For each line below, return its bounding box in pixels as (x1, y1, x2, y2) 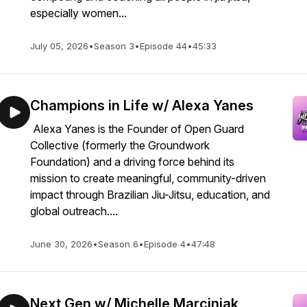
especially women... (30, 6, 127, 20)
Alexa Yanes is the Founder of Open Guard (30, 122, 244, 136)
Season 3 (94, 40, 134, 51)
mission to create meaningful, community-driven (30, 171, 266, 185)
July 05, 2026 (30, 40, 88, 51)
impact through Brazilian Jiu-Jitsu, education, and (30, 188, 270, 201)
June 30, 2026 (30, 238, 93, 249)
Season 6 (98, 238, 138, 249)
